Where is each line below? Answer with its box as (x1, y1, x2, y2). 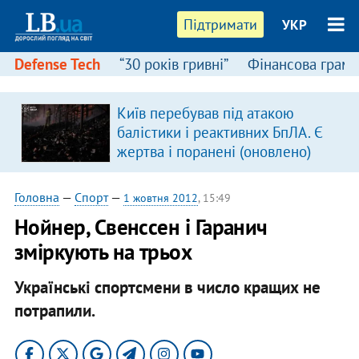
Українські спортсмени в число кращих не (14, 276, 321, 298)
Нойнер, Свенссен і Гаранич (14, 213, 268, 240)
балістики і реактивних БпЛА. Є (116, 123, 323, 142)
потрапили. (14, 299, 95, 321)
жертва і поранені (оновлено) (116, 142, 311, 161)
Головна (14, 189, 59, 205)
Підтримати (184, 15, 258, 34)
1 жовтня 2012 (123, 191, 198, 205)
